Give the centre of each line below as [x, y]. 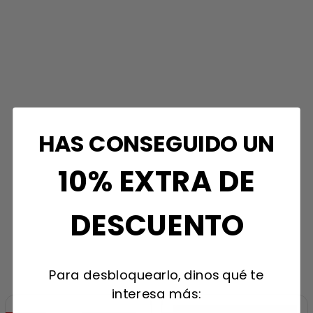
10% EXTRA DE [156, 181]
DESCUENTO [156, 225]
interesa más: [156, 293]
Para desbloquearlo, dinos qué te [156, 274]
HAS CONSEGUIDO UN [156, 143]
